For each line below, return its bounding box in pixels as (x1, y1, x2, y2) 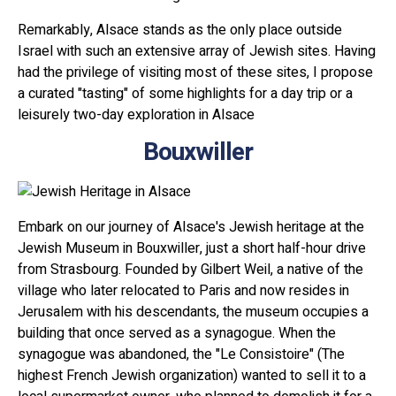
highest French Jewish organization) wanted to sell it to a (18, 365, 366, 387)
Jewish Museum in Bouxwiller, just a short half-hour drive (18, 238, 366, 260)
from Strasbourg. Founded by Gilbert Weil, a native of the (18, 259, 363, 281)
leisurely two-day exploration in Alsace (18, 103, 255, 126)
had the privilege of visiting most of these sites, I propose (18, 61, 373, 83)
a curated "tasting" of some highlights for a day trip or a (18, 82, 353, 104)
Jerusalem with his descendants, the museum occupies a (18, 301, 369, 324)
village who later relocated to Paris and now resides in (18, 280, 349, 302)
